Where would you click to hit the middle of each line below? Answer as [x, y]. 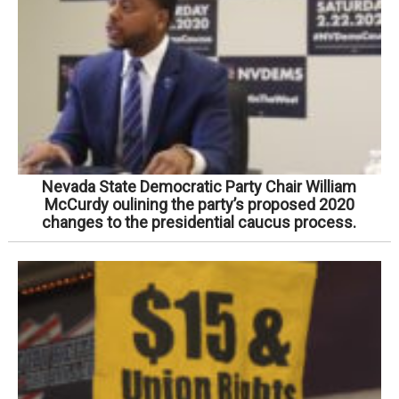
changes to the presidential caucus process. [199, 223]
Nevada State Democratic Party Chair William [199, 187]
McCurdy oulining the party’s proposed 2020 [199, 205]
